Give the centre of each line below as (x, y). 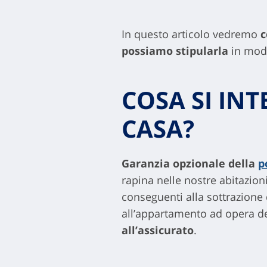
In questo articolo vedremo (191, 34)
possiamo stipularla (175, 51)
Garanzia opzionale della (188, 163)
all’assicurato (157, 230)
